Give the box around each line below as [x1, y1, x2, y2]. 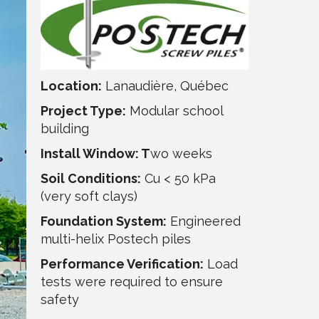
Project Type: [40, 103, 126, 118]
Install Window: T [40, 145, 150, 161]
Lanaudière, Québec [101, 78, 229, 93]
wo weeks [150, 145, 212, 161]
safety [40, 291, 79, 307]
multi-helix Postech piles [40, 231, 191, 246]
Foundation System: [40, 213, 167, 229]
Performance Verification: [40, 256, 204, 271]
